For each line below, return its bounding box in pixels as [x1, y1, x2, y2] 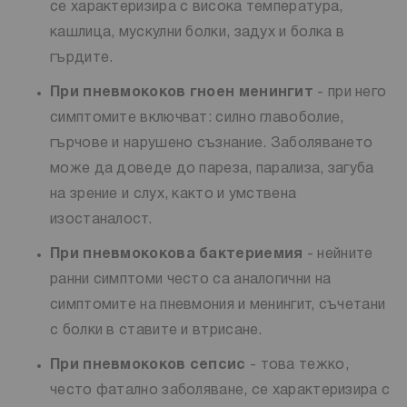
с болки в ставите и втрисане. [50, 323, 263, 337]
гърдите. [50, 51, 114, 65]
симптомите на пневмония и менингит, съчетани [50, 298, 386, 312]
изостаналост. [50, 213, 152, 226]
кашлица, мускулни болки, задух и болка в [50, 25, 344, 39]
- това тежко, [245, 358, 349, 372]
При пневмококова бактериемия [50, 247, 303, 261]
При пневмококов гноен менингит [50, 85, 318, 99]
